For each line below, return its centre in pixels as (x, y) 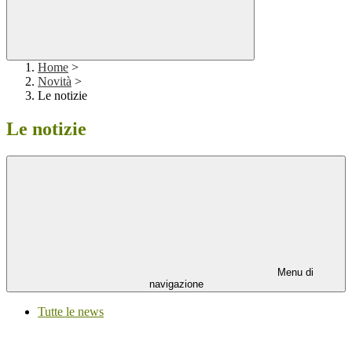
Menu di (294, 273)
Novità (55, 82)
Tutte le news (71, 312)
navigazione (176, 284)
